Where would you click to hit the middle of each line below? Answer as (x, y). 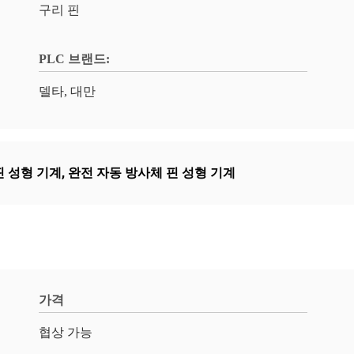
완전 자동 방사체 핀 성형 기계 (152, 173)
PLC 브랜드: (74, 59)
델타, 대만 (67, 91)
